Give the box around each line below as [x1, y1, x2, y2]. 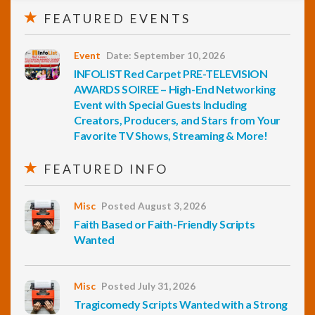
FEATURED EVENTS [39, 11, 191, 26]
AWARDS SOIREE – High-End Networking [74, 82, 276, 96]
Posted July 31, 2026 [101, 281, 195, 292]
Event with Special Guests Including [74, 98, 247, 111]
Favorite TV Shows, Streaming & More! [74, 129, 268, 142]
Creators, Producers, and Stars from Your [74, 113, 281, 127]
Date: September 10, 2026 [106, 50, 225, 61]
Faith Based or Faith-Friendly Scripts [74, 217, 255, 231]
